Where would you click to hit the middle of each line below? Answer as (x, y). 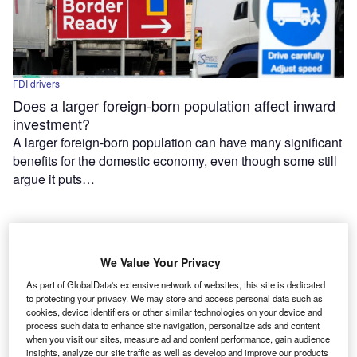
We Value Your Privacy (160, 262)
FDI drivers (36, 84)
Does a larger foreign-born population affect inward (174, 106)
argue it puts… (54, 179)
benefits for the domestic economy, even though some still (175, 161)
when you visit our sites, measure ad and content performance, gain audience (178, 338)
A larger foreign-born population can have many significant (177, 143)
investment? (51, 124)
